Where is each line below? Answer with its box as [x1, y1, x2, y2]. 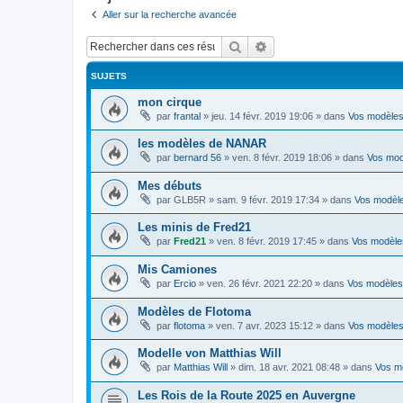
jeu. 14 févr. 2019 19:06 [211, 110, 313, 121]
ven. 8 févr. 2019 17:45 [217, 236, 317, 247]
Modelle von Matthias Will [138, 346, 282, 361]
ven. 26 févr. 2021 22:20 [207, 278, 312, 290]
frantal [174, 110, 201, 121]
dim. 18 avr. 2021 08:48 [238, 362, 340, 373]
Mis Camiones [138, 263, 217, 277]
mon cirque [138, 94, 201, 109]
